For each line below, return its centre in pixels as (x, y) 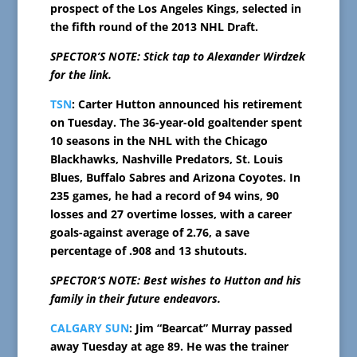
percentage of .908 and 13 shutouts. (148, 251)
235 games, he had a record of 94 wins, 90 (164, 196)
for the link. (80, 75)
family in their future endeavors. (135, 299)
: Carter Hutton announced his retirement (186, 104)
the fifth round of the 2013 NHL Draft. (154, 27)
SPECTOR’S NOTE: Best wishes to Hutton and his (175, 280)
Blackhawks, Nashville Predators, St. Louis (166, 159)
